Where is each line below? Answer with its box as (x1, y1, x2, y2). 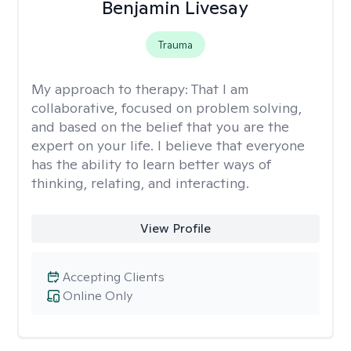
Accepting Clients (63, 269, 165, 285)
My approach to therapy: (31, 80, 191, 98)
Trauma (157, 38, 193, 52)
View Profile (139, 220, 211, 237)
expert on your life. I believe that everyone (31, 136, 305, 154)
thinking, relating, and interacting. (31, 174, 249, 192)
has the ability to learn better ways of (31, 155, 271, 173)
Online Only (63, 288, 132, 304)
